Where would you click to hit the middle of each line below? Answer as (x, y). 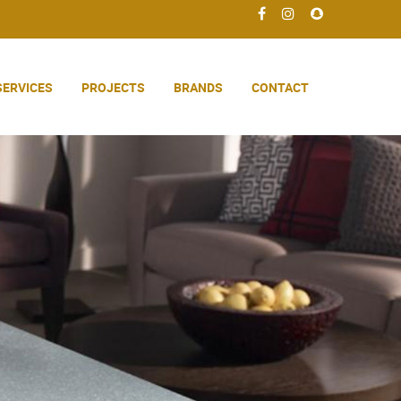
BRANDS (198, 87)
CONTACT (280, 87)
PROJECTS (113, 87)
